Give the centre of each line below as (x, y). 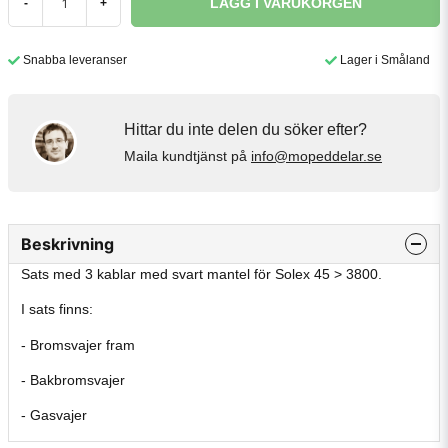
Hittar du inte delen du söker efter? (245, 130)
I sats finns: (57, 309)
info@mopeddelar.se (316, 156)
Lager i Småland (385, 60)
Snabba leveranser (75, 60)
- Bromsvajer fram (78, 344)
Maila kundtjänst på (187, 156)
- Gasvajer (54, 415)
